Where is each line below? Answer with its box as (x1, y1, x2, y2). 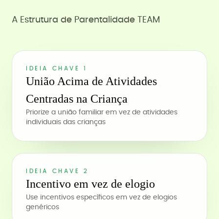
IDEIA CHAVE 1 (26, 66, 88, 71)
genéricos (26, 204, 59, 211)
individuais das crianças (26, 119, 106, 126)
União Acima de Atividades (26, 75, 157, 88)
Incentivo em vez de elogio (26, 177, 155, 190)
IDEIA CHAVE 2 (26, 168, 89, 174)
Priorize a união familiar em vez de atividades (26, 109, 177, 116)
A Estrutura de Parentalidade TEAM (12, 16, 160, 24)
